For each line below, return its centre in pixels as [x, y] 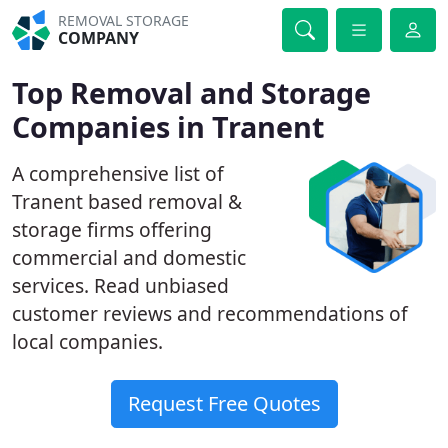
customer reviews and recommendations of [210, 313]
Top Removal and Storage [191, 92]
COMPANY [99, 38]
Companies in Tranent [168, 126]
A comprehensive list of [118, 173]
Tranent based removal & [127, 201]
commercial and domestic [129, 257]
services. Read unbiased [120, 285]
